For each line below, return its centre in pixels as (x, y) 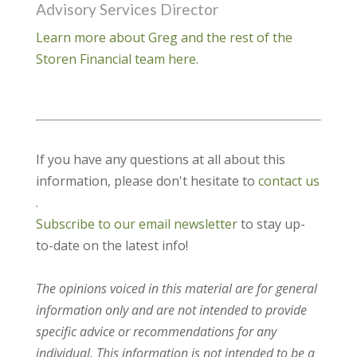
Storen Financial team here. (117, 59)
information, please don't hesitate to (147, 181)
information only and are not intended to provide (171, 310)
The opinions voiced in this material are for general (176, 289)
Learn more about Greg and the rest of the (164, 38)
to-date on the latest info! (112, 246)
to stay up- (271, 224)
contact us (288, 181)
